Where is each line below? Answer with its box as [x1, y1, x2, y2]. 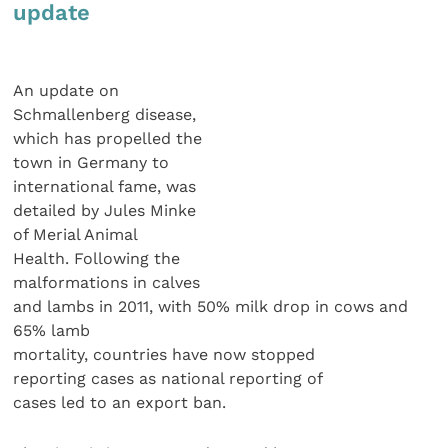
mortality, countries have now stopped [13, 345, 316, 365]
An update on [13, 81, 120, 101]
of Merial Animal [13, 225, 139, 245]
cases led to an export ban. [13, 393, 227, 413]
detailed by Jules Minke [13, 201, 197, 221]
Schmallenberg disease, [13, 105, 197, 125]
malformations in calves [13, 273, 201, 293]
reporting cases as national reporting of [13, 369, 324, 389]
